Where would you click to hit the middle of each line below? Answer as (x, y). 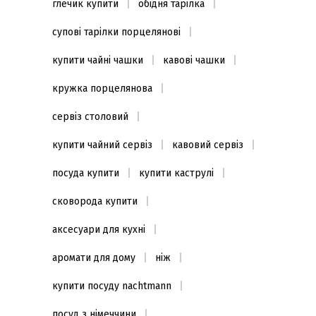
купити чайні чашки (98, 60)
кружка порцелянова (102, 89)
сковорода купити (95, 201)
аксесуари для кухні (99, 230)
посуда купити (86, 173)
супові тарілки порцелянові (116, 32)
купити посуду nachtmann (112, 286)
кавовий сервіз (208, 145)
